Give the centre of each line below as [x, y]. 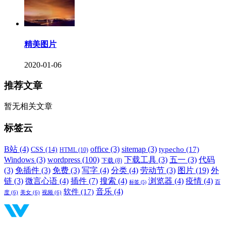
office [99, 149]
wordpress [64, 159]
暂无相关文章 [28, 106]
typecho [172, 149]
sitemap [134, 149]
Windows [19, 159]
